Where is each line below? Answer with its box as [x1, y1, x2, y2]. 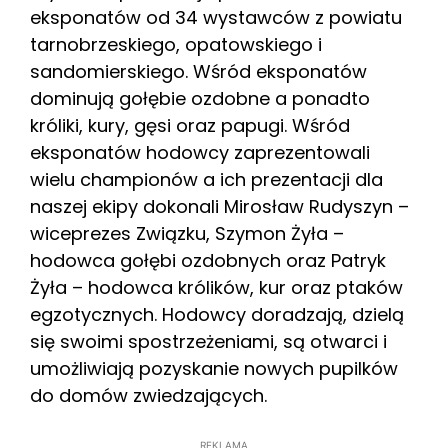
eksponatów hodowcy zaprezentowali [30, 139, 370, 165]
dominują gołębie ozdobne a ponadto [30, 85, 370, 111]
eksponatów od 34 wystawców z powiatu [30, 4, 402, 30]
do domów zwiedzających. [30, 382, 267, 408]
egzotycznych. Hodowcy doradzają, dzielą [30, 301, 404, 327]
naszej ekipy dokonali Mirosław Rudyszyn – [30, 193, 409, 219]
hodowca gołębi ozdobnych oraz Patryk [30, 247, 386, 273]
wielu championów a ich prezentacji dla [30, 166, 383, 192]
